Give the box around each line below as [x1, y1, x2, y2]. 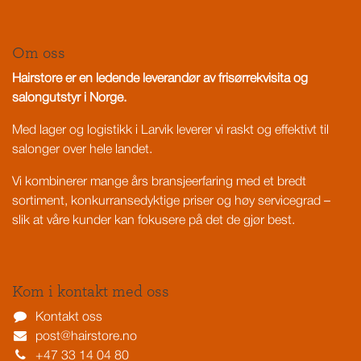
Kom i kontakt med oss [12, 284, 169, 300]
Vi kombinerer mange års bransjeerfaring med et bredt [12, 176, 306, 188]
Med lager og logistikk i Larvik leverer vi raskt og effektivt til [12, 125, 329, 136]
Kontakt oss [35, 312, 102, 323]
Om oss [12, 45, 65, 61]
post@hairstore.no [35, 331, 137, 342]
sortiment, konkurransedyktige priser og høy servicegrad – [12, 196, 330, 207]
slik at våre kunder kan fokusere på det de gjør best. [12, 215, 295, 226]
